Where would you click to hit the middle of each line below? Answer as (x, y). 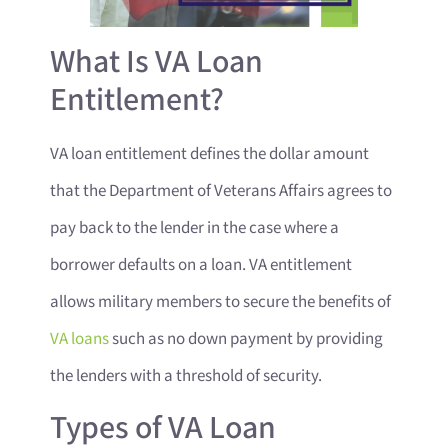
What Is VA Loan (156, 63)
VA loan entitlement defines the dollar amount (209, 154)
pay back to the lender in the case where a (194, 228)
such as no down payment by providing (246, 339)
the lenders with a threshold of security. (186, 376)
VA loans (79, 339)
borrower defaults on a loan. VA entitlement (201, 265)
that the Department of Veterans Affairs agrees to (221, 191)
